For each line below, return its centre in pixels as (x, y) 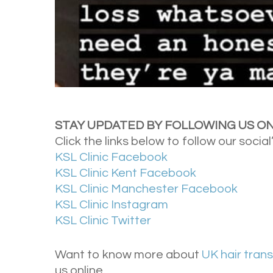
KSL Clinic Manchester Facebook (147, 189)
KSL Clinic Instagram (112, 205)
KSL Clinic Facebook (112, 158)
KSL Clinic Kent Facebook (126, 173)
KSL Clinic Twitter (103, 221)
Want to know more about (129, 255)
